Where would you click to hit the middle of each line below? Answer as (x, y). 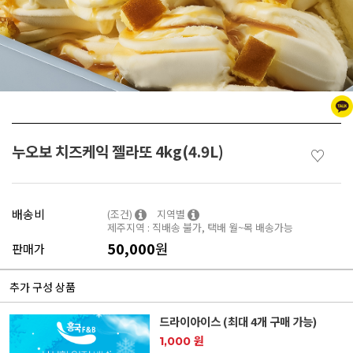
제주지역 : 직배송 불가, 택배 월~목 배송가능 (201, 227)
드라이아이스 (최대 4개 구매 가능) (238, 321)
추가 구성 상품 (43, 286)
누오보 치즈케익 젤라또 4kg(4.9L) (118, 150)
